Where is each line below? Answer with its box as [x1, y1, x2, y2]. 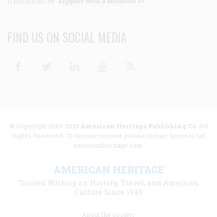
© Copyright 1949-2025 [9, 121, 80, 130]
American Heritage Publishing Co [80, 121, 196, 130]
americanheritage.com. [73, 140, 144, 150]
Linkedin [84, 56, 117, 66]
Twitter [56, 56, 83, 66]
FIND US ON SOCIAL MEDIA [7, 28, 126, 46]
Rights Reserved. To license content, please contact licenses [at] [12, 131, 205, 140]
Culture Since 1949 [75, 186, 142, 197]
